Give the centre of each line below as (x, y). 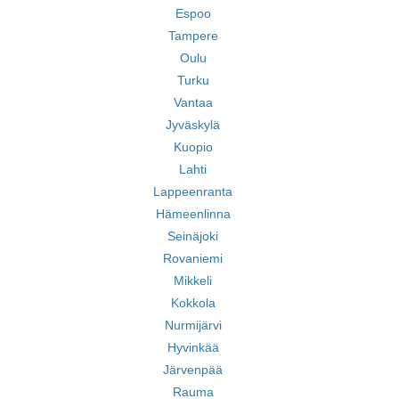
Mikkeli (193, 281)
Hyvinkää (193, 347)
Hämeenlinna (193, 214)
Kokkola (193, 303)
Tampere (193, 36)
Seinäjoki (193, 236)
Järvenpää (193, 370)
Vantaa (193, 102)
